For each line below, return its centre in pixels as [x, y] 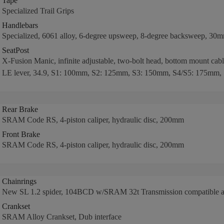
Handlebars [20, 25]
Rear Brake [20, 109]
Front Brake [21, 134]
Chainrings [19, 181]
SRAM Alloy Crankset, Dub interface [61, 217]
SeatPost [15, 50]
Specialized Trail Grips [38, 11]
